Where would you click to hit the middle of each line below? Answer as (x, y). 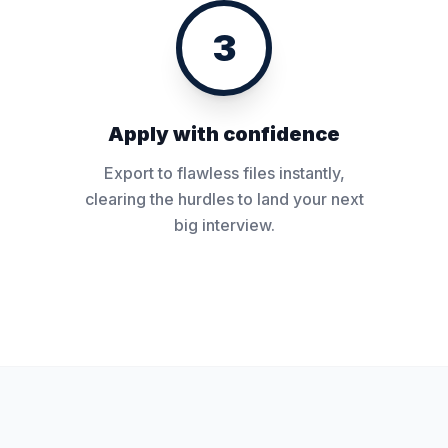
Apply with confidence (224, 134)
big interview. (224, 225)
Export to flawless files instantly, (224, 173)
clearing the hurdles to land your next (224, 199)
